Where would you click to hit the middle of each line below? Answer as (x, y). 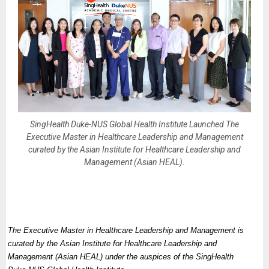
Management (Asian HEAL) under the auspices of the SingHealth (121, 257)
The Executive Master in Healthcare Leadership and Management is (126, 231)
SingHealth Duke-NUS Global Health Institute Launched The (134, 125)
